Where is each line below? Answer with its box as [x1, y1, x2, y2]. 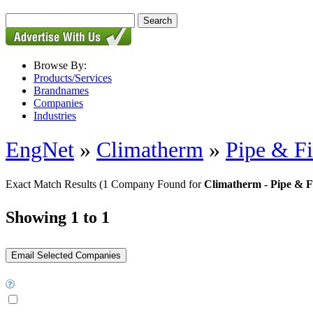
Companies [34, 97, 83, 109]
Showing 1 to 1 [6, 208, 110, 226]
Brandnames [34, 85, 89, 96]
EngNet [6, 137, 74, 163]
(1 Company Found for [99, 177, 204, 190]
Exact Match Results [6, 177, 99, 190]
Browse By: [34, 59, 87, 71]
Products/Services [34, 72, 112, 84]
